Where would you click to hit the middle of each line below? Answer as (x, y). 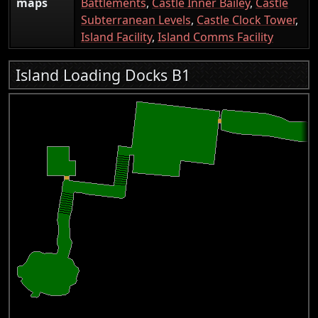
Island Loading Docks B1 (103, 75)
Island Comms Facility (215, 37)
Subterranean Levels (136, 20)
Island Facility (116, 37)
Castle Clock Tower (246, 20)
